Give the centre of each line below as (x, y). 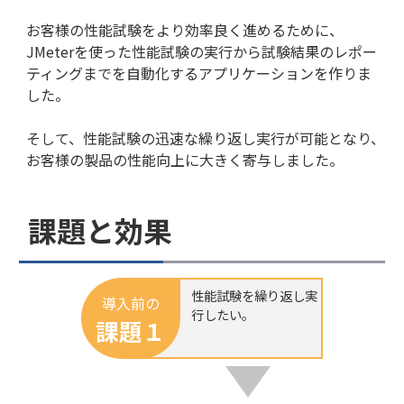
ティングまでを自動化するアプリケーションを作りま (199, 73)
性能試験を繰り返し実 (254, 296)
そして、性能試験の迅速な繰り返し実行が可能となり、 (206, 138)
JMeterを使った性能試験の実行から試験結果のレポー (202, 51)
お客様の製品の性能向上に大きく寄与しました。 (185, 159)
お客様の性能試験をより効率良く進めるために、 (185, 29)
